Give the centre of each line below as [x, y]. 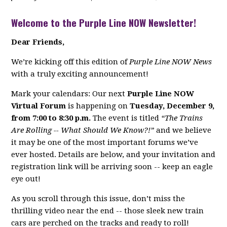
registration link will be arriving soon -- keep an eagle [112, 167]
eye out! [26, 179]
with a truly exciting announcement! [80, 74]
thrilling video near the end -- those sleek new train [108, 211]
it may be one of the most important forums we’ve [105, 143]
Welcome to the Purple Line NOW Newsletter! [104, 23]
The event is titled [126, 118]
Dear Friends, [38, 42]
